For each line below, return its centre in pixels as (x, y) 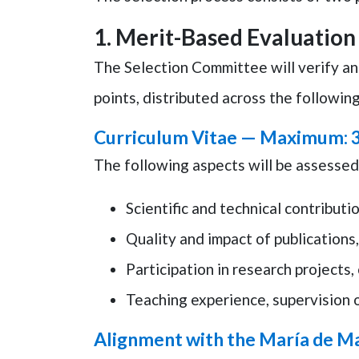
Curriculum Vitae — (177, 137)
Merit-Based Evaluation (236, 37)
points (115, 97)
